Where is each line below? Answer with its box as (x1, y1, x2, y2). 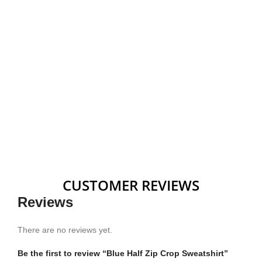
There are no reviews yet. (18, 225, 112, 235)
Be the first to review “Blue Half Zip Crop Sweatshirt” (18, 248, 228, 258)
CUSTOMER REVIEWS (62, 175, 199, 195)
